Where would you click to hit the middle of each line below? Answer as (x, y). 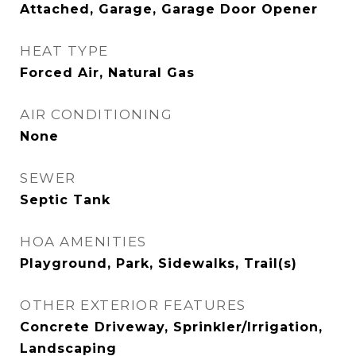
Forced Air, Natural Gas (107, 73)
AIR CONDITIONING (96, 114)
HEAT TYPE (64, 51)
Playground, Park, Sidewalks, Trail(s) (159, 263)
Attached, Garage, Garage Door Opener (169, 9)
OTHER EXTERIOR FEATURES (133, 305)
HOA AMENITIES (83, 242)
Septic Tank (65, 200)
